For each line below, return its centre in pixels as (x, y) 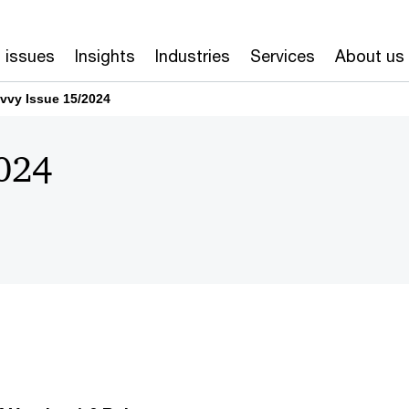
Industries (193, 56)
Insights (105, 56)
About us (370, 56)
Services (283, 56)
